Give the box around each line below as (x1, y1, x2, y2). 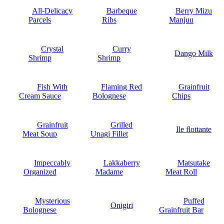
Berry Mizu (175, 6, 212, 15)
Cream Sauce (18, 91, 61, 100)
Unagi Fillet (90, 129, 128, 138)
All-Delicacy (32, 6, 72, 15)
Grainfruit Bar (159, 205, 203, 214)
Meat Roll (165, 167, 197, 176)
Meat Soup (22, 129, 57, 138)
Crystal (41, 44, 63, 53)
